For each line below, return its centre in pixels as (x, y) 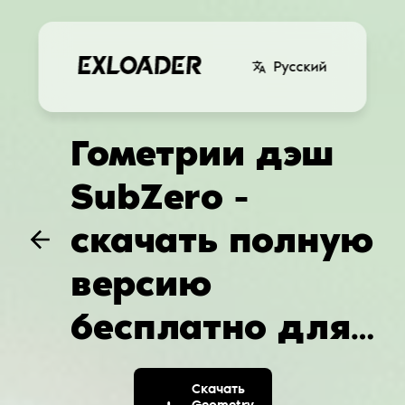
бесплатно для (211, 327)
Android (143, 370)
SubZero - (160, 197)
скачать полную (222, 240)
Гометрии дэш (202, 153)
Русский (300, 66)
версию (141, 283)
